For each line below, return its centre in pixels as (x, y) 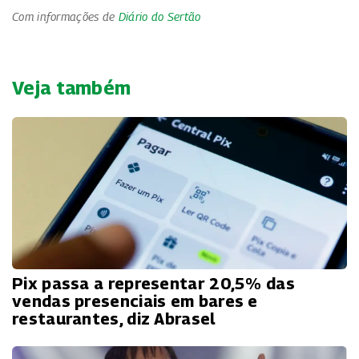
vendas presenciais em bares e (135, 301)
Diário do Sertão (159, 16)
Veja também (72, 87)
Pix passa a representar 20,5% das (153, 283)
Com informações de (65, 16)
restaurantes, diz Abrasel (114, 319)
